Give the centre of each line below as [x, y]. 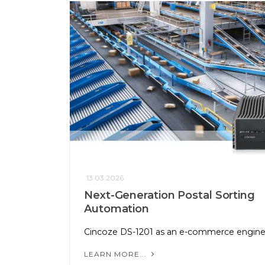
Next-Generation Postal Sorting [169, 195]
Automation [117, 209]
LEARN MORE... [117, 254]
